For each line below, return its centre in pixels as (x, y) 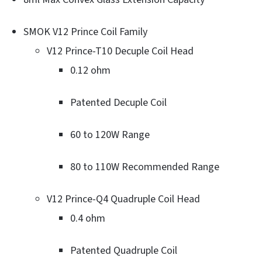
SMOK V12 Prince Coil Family (85, 32)
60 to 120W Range (110, 135)
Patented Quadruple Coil (124, 250)
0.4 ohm (88, 218)
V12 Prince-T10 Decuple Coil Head (120, 51)
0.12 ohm (90, 70)
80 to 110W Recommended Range (145, 167)
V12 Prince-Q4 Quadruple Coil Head (123, 199)
